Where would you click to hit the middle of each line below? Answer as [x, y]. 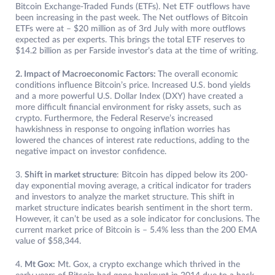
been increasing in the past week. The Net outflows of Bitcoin [132, 18]
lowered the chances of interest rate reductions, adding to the [132, 141]
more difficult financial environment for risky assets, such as [128, 108]
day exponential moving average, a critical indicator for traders [133, 186]
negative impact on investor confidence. [91, 152]
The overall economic [198, 75]
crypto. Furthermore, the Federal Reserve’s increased [114, 119]
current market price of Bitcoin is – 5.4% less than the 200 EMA [136, 230]
